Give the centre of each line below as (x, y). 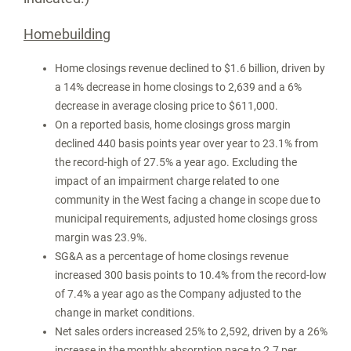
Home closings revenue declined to (139, 68)
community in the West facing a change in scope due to (188, 200)
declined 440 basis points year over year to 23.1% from (186, 143)
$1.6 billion (250, 68)
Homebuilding (67, 34)
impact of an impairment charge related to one (167, 181)
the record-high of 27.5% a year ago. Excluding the (176, 162)
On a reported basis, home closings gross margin (173, 125)
